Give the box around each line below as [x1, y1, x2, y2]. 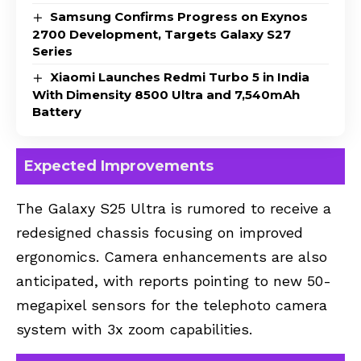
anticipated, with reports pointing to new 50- [16, 272, 331, 290]
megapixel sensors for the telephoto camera [16, 297, 327, 314]
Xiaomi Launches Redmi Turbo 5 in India [50, 69, 310, 85]
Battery [32, 104, 81, 120]
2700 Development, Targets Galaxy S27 [32, 27, 291, 43]
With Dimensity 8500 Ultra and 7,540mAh [32, 87, 300, 103]
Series [32, 44, 73, 60]
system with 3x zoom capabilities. [16, 321, 252, 338]
